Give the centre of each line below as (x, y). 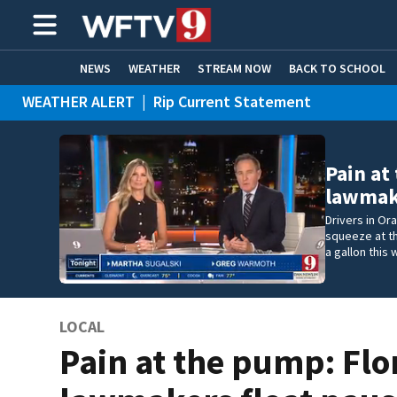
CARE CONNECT (143, 102)
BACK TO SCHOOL (337, 68)
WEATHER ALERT (78, 101)
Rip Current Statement (232, 101)
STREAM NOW (234, 68)
